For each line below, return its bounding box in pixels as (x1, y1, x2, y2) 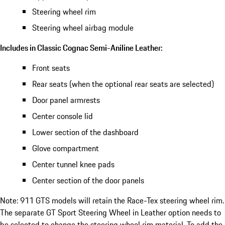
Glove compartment (32, 142, 99, 154)
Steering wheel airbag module (32, 21, 134, 34)
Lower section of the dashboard (32, 126, 139, 138)
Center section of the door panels (32, 174, 144, 186)
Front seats (32, 61, 70, 74)
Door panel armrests (32, 93, 100, 106)
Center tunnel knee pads (32, 158, 115, 170)
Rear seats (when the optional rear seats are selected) (32, 77, 214, 90)
